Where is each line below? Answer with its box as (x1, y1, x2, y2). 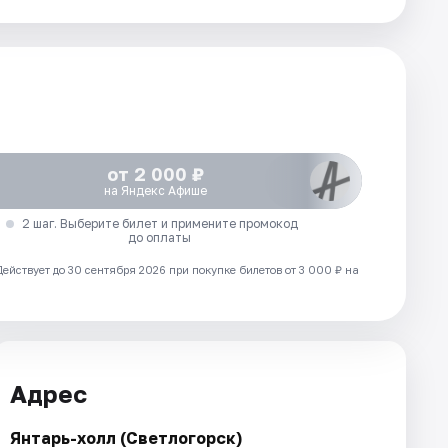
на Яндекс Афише (104, 183, 208, 198)
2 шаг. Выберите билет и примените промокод (21, 216, 298, 231)
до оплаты (128, 230, 192, 245)
